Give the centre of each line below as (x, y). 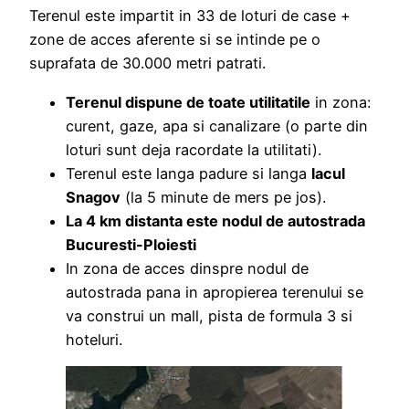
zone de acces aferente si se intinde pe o (175, 40)
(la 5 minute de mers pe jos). (223, 197)
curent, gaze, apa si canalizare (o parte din (217, 126)
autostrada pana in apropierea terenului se (215, 292)
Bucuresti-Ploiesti (131, 244)
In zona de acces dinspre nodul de (187, 268)
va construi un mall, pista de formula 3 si (209, 315)
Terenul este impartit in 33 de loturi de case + (190, 16)
